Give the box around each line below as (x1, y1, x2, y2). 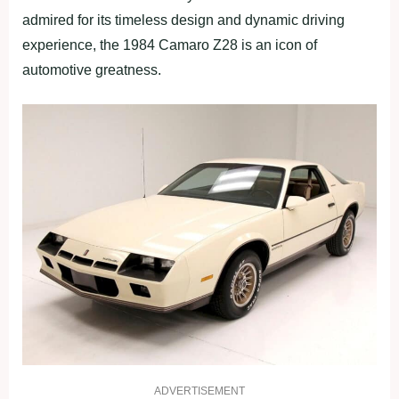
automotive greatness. (22, 62, 161, 78)
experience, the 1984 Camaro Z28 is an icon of (22, 37, 317, 53)
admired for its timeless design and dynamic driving (22, 12, 345, 28)
